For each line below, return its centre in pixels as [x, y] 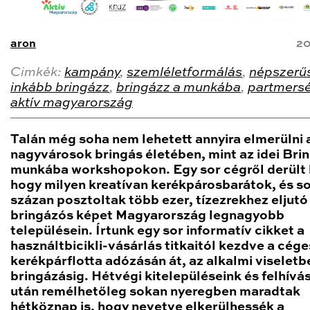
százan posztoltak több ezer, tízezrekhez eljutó [159, 200]
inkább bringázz [60, 88]
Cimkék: [37, 72]
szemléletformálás [184, 72]
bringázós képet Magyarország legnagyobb [147, 216]
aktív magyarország [72, 103]
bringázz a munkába [179, 88]
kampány [92, 72]
